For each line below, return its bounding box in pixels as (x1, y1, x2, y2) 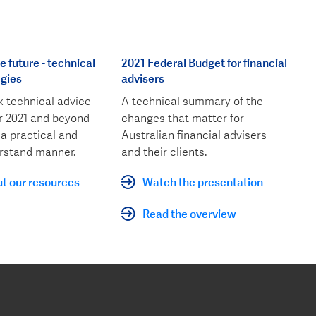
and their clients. (121, 145, 207, 159)
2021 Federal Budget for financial (121, 55, 288, 70)
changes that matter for (121, 111, 245, 126)
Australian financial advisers (121, 128, 267, 142)
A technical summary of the (121, 95, 264, 109)
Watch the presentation (142, 174, 264, 189)
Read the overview (142, 206, 237, 221)
